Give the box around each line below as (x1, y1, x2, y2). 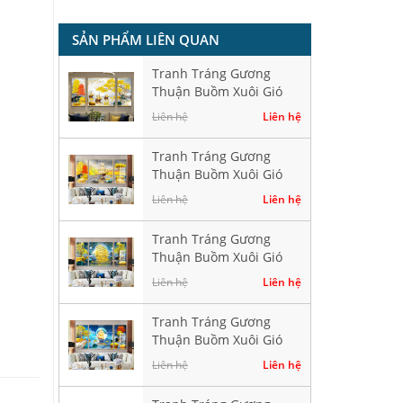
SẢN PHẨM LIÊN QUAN (71, 31, 219, 49)
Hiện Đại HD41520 (151, 349, 261, 366)
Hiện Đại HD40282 (151, 184, 261, 201)
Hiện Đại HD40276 (151, 101, 261, 118)
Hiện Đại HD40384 (151, 266, 261, 283)
